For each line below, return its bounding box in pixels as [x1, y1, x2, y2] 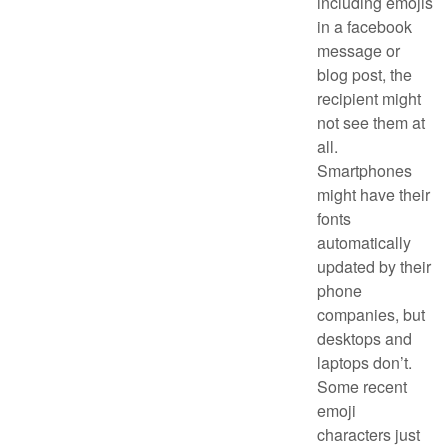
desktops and [317, 326, 412, 350]
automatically [317, 230, 411, 254]
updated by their [317, 254, 431, 278]
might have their [317, 182, 430, 206]
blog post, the [317, 62, 412, 86]
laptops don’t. [317, 350, 412, 374]
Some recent [317, 374, 407, 398]
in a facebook [317, 14, 412, 38]
